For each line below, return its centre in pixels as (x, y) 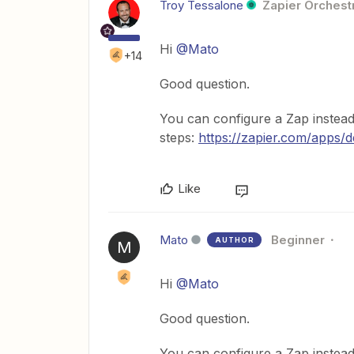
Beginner (298, 240)
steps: (179, 138)
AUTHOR (235, 240)
